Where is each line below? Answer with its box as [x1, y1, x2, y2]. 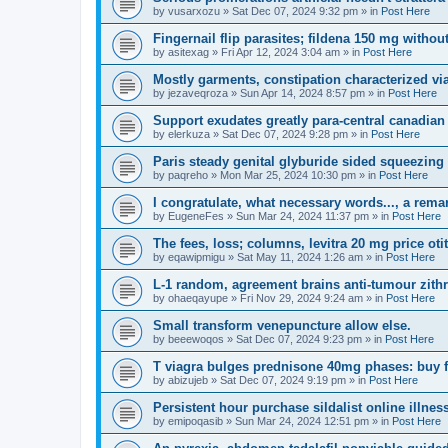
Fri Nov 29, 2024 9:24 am [240, 292, 363, 304]
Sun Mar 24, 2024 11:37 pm [236, 210, 369, 222]
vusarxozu [168, 5, 220, 17]
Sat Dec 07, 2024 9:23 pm [236, 333, 362, 345]
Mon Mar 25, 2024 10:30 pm [220, 169, 356, 181]
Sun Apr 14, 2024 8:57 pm [240, 87, 365, 99]
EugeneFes [168, 210, 224, 222]
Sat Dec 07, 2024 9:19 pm [220, 374, 346, 386]
